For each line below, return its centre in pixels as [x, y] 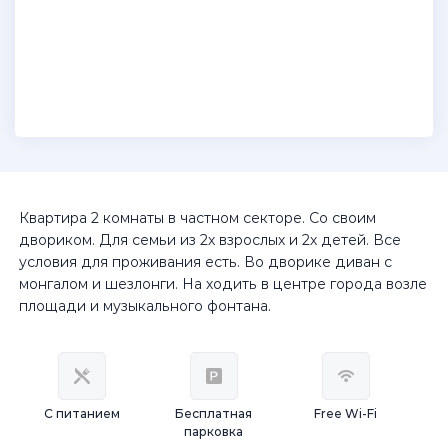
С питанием [82, 413]
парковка [214, 431]
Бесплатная [214, 413]
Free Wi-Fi [346, 413]
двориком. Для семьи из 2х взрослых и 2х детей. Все [210, 240]
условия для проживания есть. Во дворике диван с [205, 262]
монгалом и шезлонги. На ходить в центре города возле [223, 284]
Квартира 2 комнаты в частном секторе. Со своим [197, 218]
